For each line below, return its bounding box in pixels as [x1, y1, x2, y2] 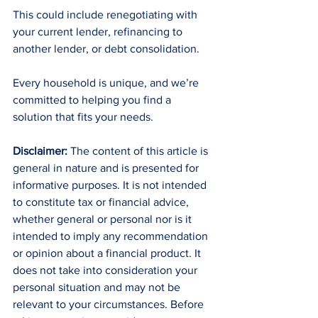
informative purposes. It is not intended [13, 179, 209, 192]
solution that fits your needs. [13, 111, 153, 124]
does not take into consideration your [13, 264, 200, 277]
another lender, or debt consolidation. [13, 43, 199, 55]
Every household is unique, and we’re [13, 77, 202, 89]
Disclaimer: [13, 145, 67, 158]
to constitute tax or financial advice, [13, 196, 192, 209]
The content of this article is [67, 145, 211, 158]
